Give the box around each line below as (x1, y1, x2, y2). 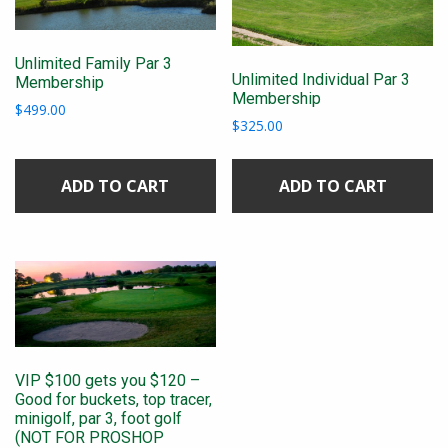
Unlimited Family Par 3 (15, 54, 172, 74)
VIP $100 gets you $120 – (15, 371, 200, 391)
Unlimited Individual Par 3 (232, 70, 411, 90)
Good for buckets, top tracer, (15, 390, 212, 410)
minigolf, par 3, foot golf (15, 409, 182, 429)
